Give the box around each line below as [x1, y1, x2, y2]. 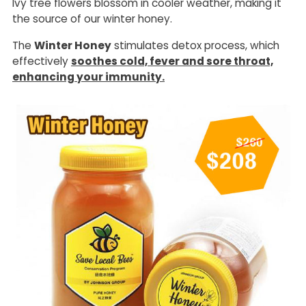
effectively [12, 54, 71, 68]
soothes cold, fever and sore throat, [71, 54, 273, 68]
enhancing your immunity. [12, 70, 165, 84]
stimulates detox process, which [111, 38, 279, 53]
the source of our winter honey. [12, 12, 172, 26]
